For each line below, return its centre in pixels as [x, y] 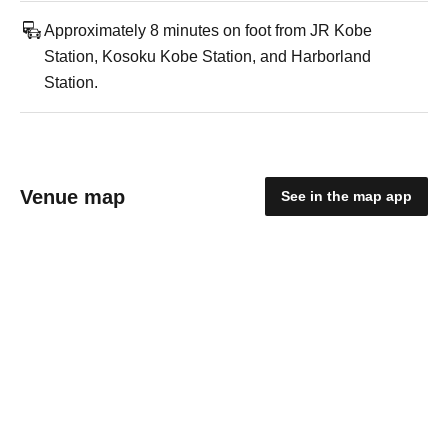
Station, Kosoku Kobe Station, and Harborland [207, 56]
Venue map [72, 196]
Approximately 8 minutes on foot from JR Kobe [208, 30]
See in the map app [346, 196]
